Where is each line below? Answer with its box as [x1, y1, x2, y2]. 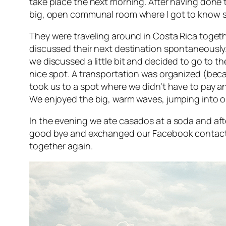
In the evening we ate [29, 114, 119, 127]
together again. [29, 139, 93, 152]
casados [119, 114, 156, 127]
